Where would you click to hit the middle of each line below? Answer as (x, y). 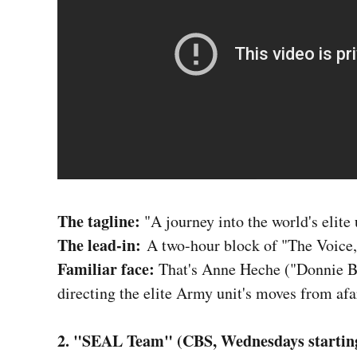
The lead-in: (99, 245)
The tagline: (101, 221)
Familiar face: (108, 269)
